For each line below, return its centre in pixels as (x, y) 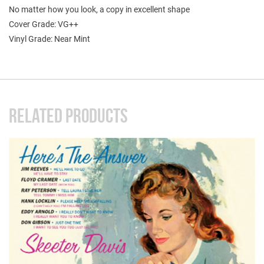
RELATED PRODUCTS (68, 115)
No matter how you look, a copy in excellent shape (99, 9)
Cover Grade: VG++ (44, 24)
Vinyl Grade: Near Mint (49, 39)
